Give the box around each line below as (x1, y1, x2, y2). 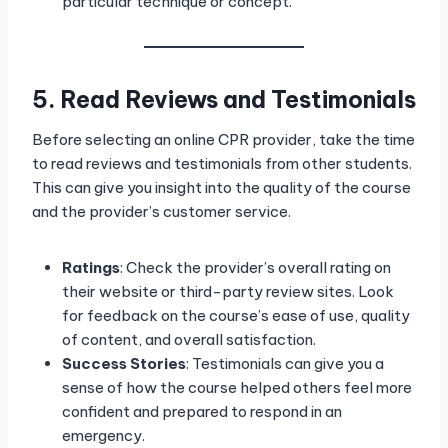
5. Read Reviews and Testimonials (32, 84, 416, 114)
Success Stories (62, 354, 186, 374)
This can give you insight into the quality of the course (32, 178, 411, 198)
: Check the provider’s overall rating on (120, 258, 391, 278)
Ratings (62, 258, 120, 278)
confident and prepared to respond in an (62, 402, 342, 422)
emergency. (62, 426, 145, 446)
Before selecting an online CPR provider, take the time (32, 130, 415, 150)
